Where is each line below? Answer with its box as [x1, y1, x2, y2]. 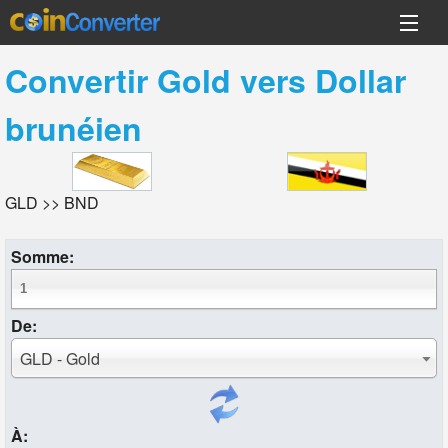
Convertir [4, 57, 157, 103]
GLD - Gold [19, 347, 100, 370]
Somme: [10, 245, 74, 268]
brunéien [4, 105, 142, 151]
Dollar [314, 57, 406, 103]
